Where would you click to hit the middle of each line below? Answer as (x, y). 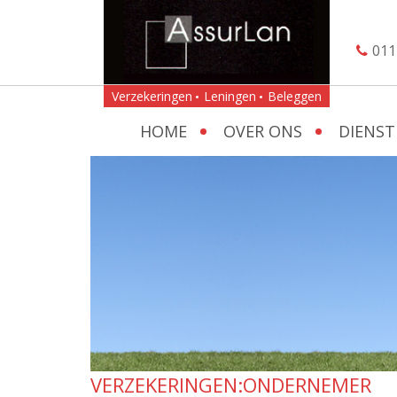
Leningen (230, 96)
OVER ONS (262, 131)
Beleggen (295, 96)
